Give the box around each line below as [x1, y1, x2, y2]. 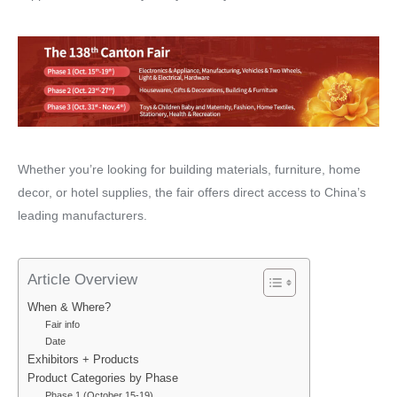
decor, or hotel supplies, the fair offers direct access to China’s [18, 185, 366, 199]
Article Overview [27, 271, 137, 289]
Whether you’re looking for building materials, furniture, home [18, 162, 361, 176]
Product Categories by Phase [27, 372, 178, 385]
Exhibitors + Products [27, 354, 139, 366]
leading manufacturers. [18, 208, 147, 222]
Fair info [44, 319, 80, 330]
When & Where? [27, 301, 111, 314]
